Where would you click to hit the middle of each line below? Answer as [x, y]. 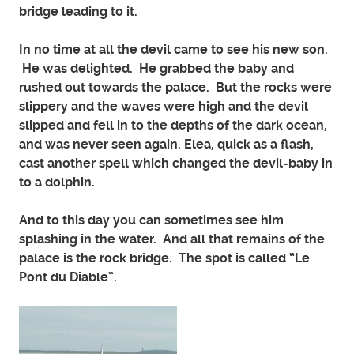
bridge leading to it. [78, 11]
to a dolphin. [57, 182]
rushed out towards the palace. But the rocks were [175, 87]
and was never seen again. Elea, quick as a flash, [166, 144]
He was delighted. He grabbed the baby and [156, 68]
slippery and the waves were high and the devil [164, 106]
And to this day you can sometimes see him [151, 220]
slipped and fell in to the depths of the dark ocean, [173, 125]
